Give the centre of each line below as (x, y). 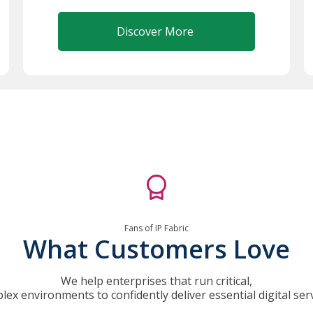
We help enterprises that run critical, (156, 281)
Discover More (155, 31)
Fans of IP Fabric (156, 228)
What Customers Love (156, 249)
